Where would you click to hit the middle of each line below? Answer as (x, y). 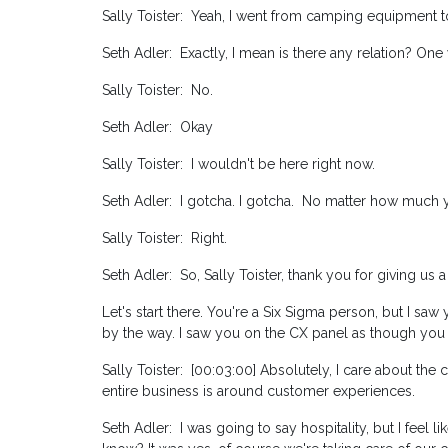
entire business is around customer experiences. (258, 391)
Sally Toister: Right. (164, 238)
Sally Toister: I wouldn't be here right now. (238, 164)
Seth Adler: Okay (157, 127)
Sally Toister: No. (157, 90)
